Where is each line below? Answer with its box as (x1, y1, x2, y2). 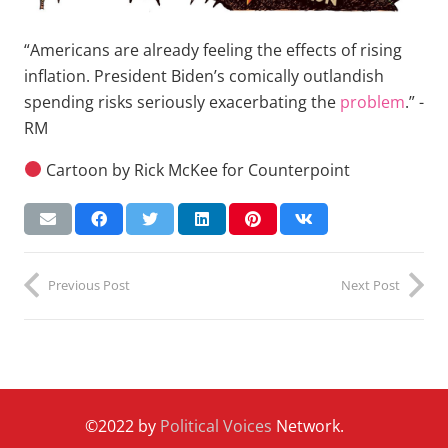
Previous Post (48, 275, 130, 294)
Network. (271, 414, 344, 437)
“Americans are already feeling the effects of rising (24, 38, 402, 61)
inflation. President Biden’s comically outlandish (24, 64, 384, 87)
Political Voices (155, 414, 272, 437)
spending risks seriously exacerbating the (24, 90, 340, 113)
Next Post (341, 275, 400, 294)
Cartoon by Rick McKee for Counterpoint (42, 158, 351, 181)
